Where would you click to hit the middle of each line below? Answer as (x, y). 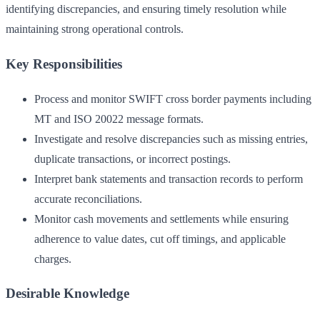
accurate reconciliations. (88, 199)
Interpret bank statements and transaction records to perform (169, 179)
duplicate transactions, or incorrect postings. (132, 159)
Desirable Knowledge (67, 294)
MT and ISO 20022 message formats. (119, 119)
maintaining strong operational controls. (95, 29)
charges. (53, 259)
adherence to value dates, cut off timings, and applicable (160, 239)
